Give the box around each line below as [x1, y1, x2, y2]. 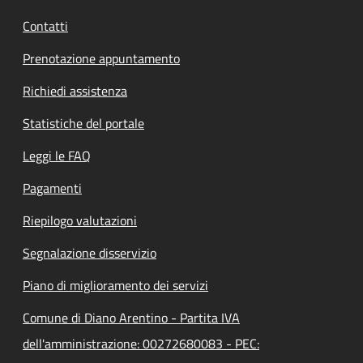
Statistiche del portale [23, 113, 144, 133]
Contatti [23, 15, 68, 36]
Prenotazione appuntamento [23, 48, 180, 68]
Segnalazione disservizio [23, 242, 156, 263]
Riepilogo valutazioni [23, 210, 137, 230]
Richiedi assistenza [23, 80, 127, 100]
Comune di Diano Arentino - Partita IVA [23, 307, 240, 327]
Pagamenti [23, 177, 82, 198]
